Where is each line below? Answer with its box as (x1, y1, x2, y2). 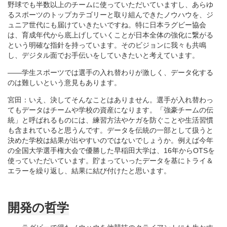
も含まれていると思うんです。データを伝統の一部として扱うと (8, 126, 213, 134)
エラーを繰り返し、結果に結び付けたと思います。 (8, 166, 171, 175)
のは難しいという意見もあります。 (8, 78, 121, 87)
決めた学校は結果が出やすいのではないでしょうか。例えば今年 (8, 136, 213, 144)
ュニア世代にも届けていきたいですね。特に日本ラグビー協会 (8, 20, 206, 29)
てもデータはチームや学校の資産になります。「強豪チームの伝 (8, 105, 213, 114)
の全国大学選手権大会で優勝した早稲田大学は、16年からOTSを (8, 146, 215, 155)
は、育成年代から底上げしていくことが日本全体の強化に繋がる (8, 30, 213, 39)
